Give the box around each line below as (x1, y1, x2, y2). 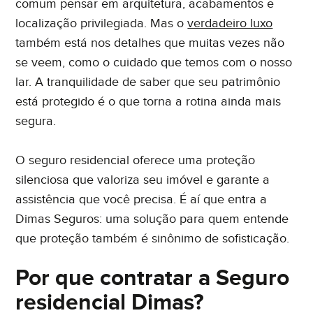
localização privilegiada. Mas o (15, 15, 188, 31)
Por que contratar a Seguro (15, 264, 290, 292)
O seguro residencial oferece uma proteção (15, 152, 256, 168)
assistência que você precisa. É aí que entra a (15, 191, 268, 207)
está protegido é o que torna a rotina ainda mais (15, 94, 282, 109)
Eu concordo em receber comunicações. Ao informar (28, 103, 284, 116)
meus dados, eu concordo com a (28, 119, 189, 133)
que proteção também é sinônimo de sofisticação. (15, 231, 290, 246)
